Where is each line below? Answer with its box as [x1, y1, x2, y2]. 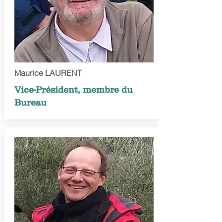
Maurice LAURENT [14, 68, 82, 78]
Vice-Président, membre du [14, 85, 133, 95]
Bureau [14, 98, 47, 108]
